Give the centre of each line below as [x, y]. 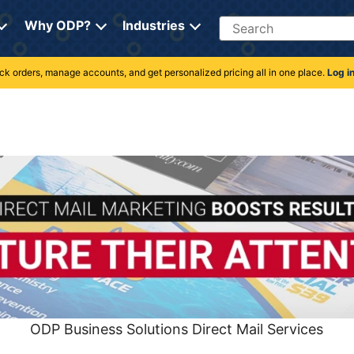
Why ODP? [57, 25]
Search [238, 23]
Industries [153, 25]
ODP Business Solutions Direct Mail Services [177, 329]
